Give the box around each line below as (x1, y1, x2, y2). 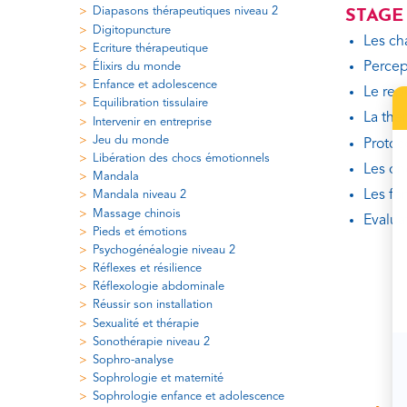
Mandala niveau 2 (93, 189, 186, 202)
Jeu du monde (93, 134, 169, 146)
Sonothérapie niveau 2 (93, 335, 210, 348)
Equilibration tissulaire (93, 97, 208, 110)
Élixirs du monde (93, 61, 181, 74)
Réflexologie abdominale (93, 281, 224, 293)
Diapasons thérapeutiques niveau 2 (93, 5, 278, 18)
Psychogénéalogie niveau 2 (93, 243, 235, 256)
